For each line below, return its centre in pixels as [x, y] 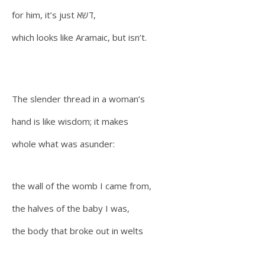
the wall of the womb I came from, [83, 186]
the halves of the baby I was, [72, 208]
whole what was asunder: [64, 144]
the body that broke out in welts [79, 231]
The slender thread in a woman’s [78, 99]
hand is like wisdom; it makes [71, 121]
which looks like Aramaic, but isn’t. [79, 37]
